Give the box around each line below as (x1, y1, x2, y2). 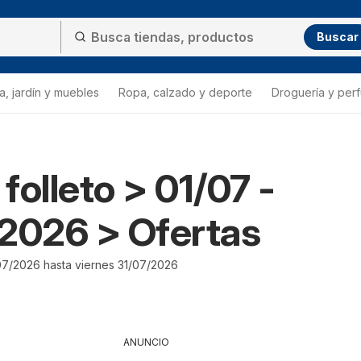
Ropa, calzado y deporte (118, 85, 252, 99)
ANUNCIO (123, 336, 169, 348)
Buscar (317, 29, 359, 44)
